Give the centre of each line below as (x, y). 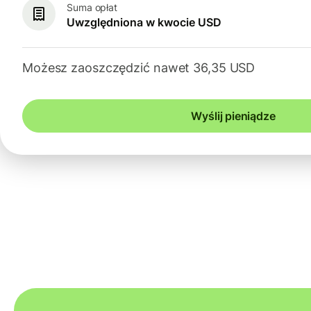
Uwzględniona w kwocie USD (144, 22)
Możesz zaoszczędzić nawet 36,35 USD (139, 68)
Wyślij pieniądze (233, 116)
